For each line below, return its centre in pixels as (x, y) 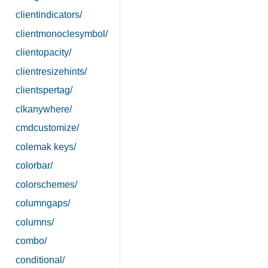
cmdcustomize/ (47, 128)
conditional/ (40, 260)
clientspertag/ (44, 90)
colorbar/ (34, 166)
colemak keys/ (45, 147)
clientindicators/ (48, 15)
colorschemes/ (46, 184)
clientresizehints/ (51, 71)
